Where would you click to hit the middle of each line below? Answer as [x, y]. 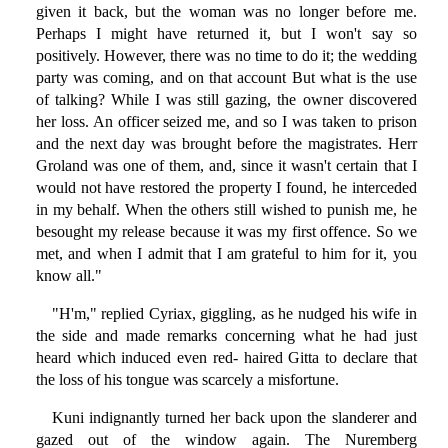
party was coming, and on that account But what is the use [226, 78]
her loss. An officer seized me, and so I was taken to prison [226, 122]
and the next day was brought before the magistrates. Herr [226, 144]
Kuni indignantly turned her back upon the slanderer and [234, 418]
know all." [68, 276]
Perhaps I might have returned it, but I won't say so [226, 34]
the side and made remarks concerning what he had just [226, 336]
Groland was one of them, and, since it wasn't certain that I [226, 166]
